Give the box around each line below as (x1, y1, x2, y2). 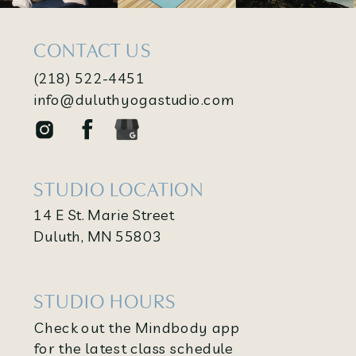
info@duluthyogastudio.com (33, 90, 234, 108)
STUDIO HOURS (33, 290, 177, 313)
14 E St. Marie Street (33, 205, 175, 224)
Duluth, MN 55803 (33, 226, 162, 245)
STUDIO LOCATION (33, 177, 204, 200)
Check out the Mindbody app (34, 318, 240, 336)
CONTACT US (33, 38, 152, 61)
